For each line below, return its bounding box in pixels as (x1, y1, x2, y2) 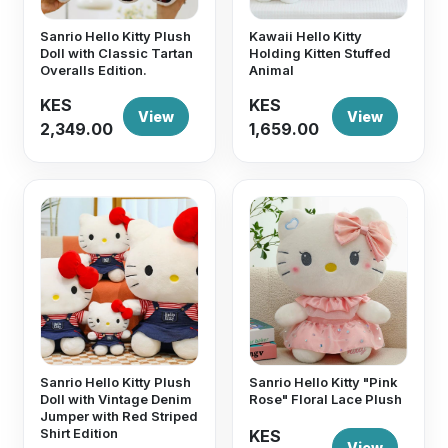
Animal (249, 62, 294, 78)
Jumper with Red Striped (40, 408, 199, 424)
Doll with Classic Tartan (40, 45, 194, 61)
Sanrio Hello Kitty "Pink (249, 374, 398, 390)
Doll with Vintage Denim (40, 391, 193, 407)
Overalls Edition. (40, 62, 148, 78)
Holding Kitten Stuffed (249, 45, 391, 61)
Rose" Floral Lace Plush (249, 391, 402, 407)
